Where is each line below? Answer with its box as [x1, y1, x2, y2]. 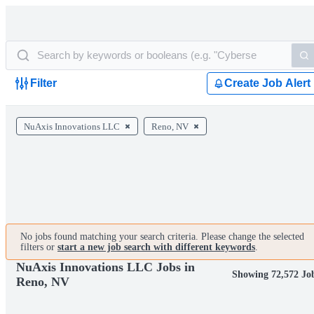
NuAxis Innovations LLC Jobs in [16, 260, 195, 274]
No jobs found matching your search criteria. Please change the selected [20, 231, 304, 242]
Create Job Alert [224, 77, 310, 89]
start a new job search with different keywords [57, 242, 255, 252]
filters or [20, 242, 57, 252]
